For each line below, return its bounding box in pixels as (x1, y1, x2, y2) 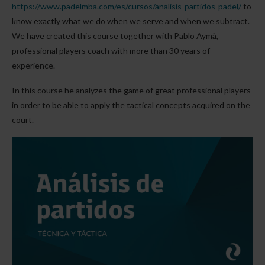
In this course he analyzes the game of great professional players (12, 85, 251, 95)
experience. (12, 60, 55, 70)
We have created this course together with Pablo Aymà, (12, 30, 218, 41)
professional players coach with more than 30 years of (12, 45, 210, 56)
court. (12, 114, 34, 125)
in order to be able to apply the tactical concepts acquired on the (12, 99, 250, 110)
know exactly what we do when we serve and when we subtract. (12, 15, 250, 26)
